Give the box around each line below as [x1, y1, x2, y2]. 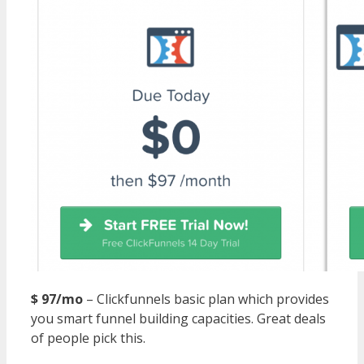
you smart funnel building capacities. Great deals [31, 309, 326, 327]
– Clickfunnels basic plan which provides [86, 289, 329, 308]
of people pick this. [31, 328, 145, 347]
